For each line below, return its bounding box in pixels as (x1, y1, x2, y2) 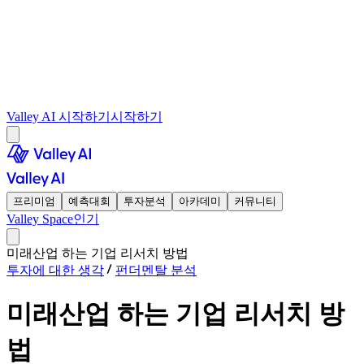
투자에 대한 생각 (6, 263, 104, 277)
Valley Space (6, 212, 73, 226)
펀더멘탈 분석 (115, 263, 197, 277)
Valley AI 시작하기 (6, 110, 110, 123)
